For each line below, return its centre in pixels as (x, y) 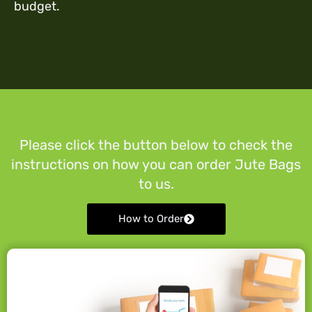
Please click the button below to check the (156, 145)
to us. (156, 184)
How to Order (151, 219)
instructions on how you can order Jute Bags (156, 164)
